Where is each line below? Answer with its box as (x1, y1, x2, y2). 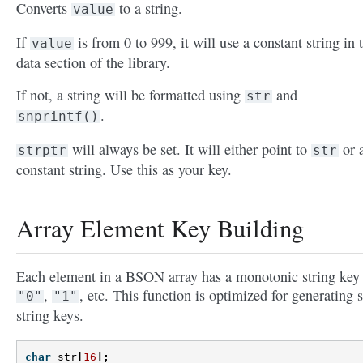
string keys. (16, 305, 83, 326)
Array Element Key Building (16, 211, 304, 246)
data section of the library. (16, 53, 170, 73)
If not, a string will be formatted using (16, 85, 245, 105)
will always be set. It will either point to (68, 139, 311, 160)
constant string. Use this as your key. (16, 160, 232, 180)
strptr (18, 143, 66, 159)
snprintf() (18, 109, 99, 125)
